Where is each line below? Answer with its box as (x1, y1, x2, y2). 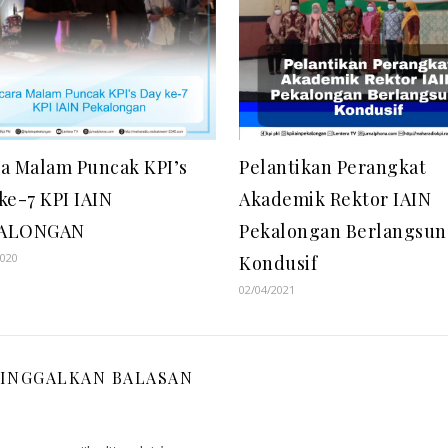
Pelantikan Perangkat (239, 155, 427, 180)
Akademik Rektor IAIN (239, 187, 432, 212)
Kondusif (239, 251, 318, 276)
